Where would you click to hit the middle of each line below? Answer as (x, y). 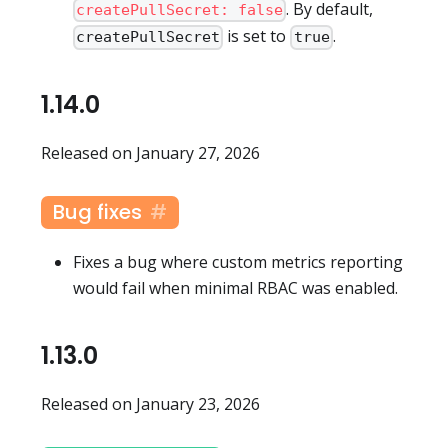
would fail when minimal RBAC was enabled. (235, 288)
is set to (257, 36)
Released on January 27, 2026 (150, 153)
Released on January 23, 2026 (150, 404)
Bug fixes (97, 212)
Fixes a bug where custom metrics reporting (238, 262)
